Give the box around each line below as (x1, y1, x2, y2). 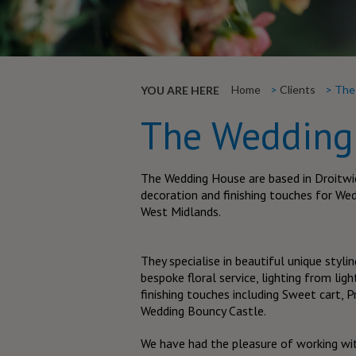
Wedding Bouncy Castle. (141, 302, 266, 319)
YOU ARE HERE (141, 83, 219, 97)
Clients (280, 82, 315, 96)
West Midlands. (141, 203, 221, 219)
